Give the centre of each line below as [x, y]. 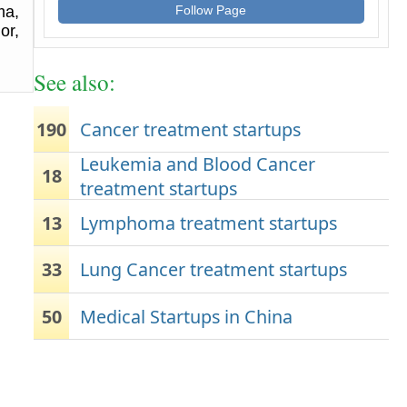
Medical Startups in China [187, 316]
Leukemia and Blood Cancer [198, 164]
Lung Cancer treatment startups [214, 270]
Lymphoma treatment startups [209, 223]
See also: [74, 82]
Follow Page [211, 10]
